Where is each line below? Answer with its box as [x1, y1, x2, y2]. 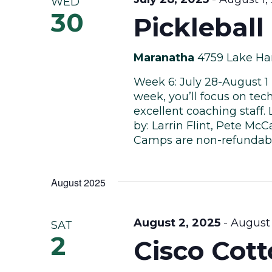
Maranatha [133, 51, 197, 64]
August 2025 [51, 175, 106, 189]
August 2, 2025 [133, 216, 220, 229]
